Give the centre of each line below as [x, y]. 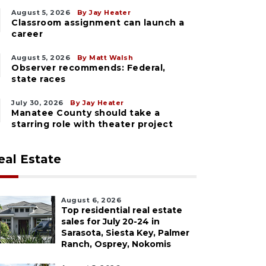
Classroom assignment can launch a [98, 23]
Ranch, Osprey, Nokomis [116, 244]
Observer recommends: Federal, [88, 68]
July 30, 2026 [37, 103]
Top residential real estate [122, 210]
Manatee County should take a [85, 113]
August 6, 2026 [91, 200]
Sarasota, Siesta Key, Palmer [125, 233]
